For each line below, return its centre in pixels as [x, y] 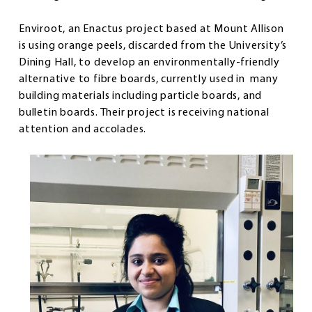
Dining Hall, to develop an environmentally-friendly [149, 62]
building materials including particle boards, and [141, 96]
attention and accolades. [83, 129]
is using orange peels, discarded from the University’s [153, 46]
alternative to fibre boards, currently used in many [149, 79]
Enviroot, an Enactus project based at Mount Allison [151, 29]
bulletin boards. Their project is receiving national [144, 112]
